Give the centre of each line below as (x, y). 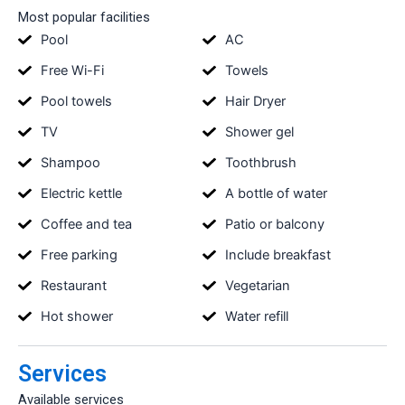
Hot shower (76, 316)
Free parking (79, 254)
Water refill (256, 316)
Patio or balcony (274, 224)
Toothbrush (260, 162)
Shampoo (70, 162)
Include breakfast (278, 254)
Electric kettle (81, 193)
